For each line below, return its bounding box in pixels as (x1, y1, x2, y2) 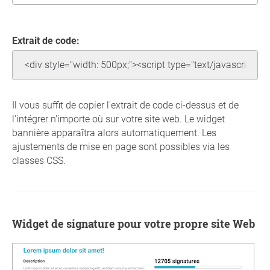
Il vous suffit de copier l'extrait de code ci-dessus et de (12, 99, 239, 111)
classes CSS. (12, 155, 66, 166)
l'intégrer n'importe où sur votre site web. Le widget (12, 113, 225, 125)
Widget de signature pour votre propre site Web (22, 216, 255, 231)
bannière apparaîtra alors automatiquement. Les (12, 127, 216, 139)
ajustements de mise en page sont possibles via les (12, 141, 230, 152)
